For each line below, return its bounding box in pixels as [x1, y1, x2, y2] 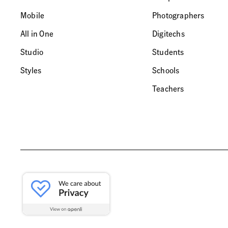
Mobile [20, 10, 45, 20]
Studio [20, 46, 44, 57]
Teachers [152, 83, 184, 94]
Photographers [152, 10, 205, 20]
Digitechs [152, 28, 185, 39]
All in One [20, 28, 53, 39]
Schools [152, 65, 180, 75]
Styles [20, 65, 42, 75]
